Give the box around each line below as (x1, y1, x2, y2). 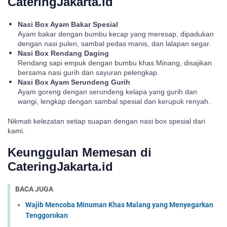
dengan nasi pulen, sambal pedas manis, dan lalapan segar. (18, 40, 211, 48)
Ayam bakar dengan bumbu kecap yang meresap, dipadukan (18, 30, 214, 38)
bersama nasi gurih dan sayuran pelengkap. (18, 68, 159, 77)
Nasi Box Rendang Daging (18, 49, 109, 57)
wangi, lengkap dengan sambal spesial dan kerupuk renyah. (18, 97, 210, 105)
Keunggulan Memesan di (8, 145, 152, 159)
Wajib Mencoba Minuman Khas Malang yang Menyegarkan (25, 200, 213, 209)
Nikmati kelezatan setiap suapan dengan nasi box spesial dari (8, 117, 205, 125)
